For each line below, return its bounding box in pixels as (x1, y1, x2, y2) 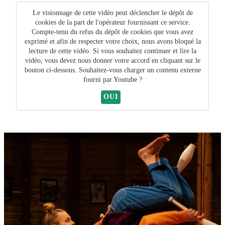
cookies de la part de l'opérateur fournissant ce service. (35, 18, 190, 26)
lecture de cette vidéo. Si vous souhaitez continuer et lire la (29, 47, 196, 55)
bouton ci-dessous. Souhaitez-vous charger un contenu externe (24, 66, 201, 74)
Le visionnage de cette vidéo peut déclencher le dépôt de (32, 9, 193, 17)
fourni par (83, 75, 114, 83)
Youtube (113, 75, 137, 83)
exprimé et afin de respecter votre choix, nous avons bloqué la (24, 37, 201, 45)
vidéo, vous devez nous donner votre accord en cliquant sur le (25, 56, 200, 64)
